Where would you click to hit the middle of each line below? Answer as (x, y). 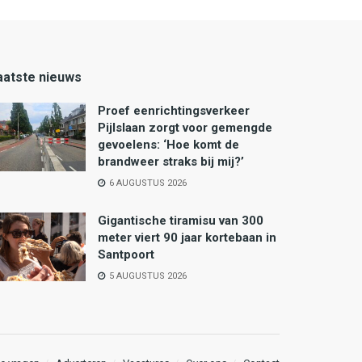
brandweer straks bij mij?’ (171, 161)
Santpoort (126, 254)
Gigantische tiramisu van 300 (181, 220)
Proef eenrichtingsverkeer (174, 110)
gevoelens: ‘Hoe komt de (168, 144)
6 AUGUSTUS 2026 (147, 183)
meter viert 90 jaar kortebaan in (187, 237)
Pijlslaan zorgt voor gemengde (185, 127)
